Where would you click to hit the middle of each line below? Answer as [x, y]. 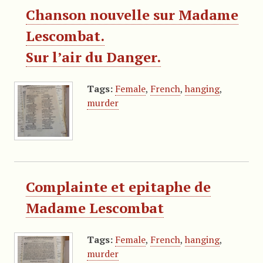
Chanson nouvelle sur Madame [132, 14]
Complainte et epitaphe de [118, 186]
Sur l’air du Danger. [93, 57]
